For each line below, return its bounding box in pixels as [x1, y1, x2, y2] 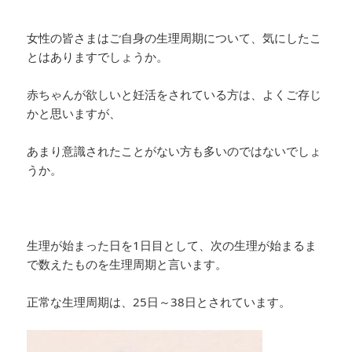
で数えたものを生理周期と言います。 [27, 255, 228, 272]
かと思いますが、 [27, 104, 122, 121]
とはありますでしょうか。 [27, 48, 169, 64]
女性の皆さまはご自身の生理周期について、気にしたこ [27, 29, 322, 46]
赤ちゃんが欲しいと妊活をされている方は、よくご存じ [27, 86, 322, 102]
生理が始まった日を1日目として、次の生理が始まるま [27, 236, 317, 253]
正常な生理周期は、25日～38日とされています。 [27, 293, 291, 310]
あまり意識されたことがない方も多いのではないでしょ [27, 142, 322, 159]
